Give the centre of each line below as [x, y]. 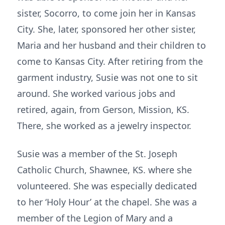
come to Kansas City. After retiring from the [110, 61]
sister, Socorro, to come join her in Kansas [106, 13]
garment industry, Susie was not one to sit [107, 77]
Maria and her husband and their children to [111, 45]
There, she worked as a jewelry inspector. [104, 126]
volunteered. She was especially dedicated [107, 186]
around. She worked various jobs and [96, 93]
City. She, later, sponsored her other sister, [106, 29]
